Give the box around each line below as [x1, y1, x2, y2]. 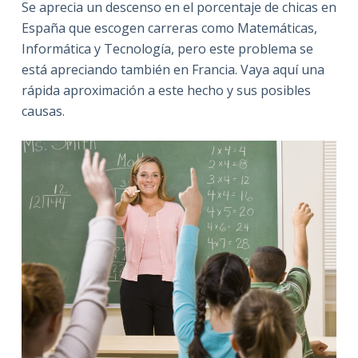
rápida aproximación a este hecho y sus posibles [21, 82, 311, 99]
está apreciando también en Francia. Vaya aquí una [21, 61, 324, 78]
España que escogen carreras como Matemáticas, [21, 19, 317, 37]
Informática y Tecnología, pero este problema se [21, 40, 313, 58]
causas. [21, 102, 65, 120]
